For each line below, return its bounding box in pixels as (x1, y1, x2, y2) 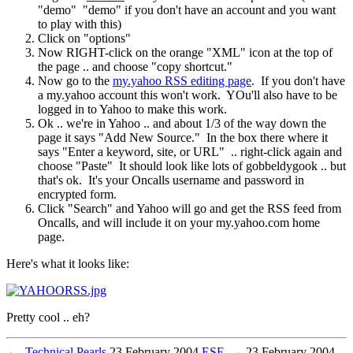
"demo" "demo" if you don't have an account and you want (38, 3, 336, 17)
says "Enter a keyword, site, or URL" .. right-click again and (38, 145, 342, 159)
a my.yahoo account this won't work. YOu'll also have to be (38, 88, 337, 102)
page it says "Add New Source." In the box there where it (38, 131, 328, 145)
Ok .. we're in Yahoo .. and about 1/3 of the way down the (38, 117, 326, 131)
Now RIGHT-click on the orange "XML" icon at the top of (38, 46, 333, 60)
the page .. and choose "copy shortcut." (38, 60, 232, 74)
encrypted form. (38, 188, 120, 202)
